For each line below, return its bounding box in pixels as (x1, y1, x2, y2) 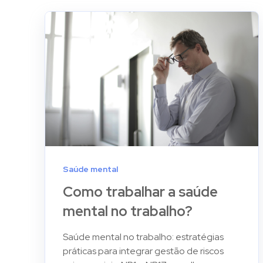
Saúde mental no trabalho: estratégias (63, 231, 224, 244)
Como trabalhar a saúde (63, 183, 218, 201)
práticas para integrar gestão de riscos (63, 245, 224, 258)
